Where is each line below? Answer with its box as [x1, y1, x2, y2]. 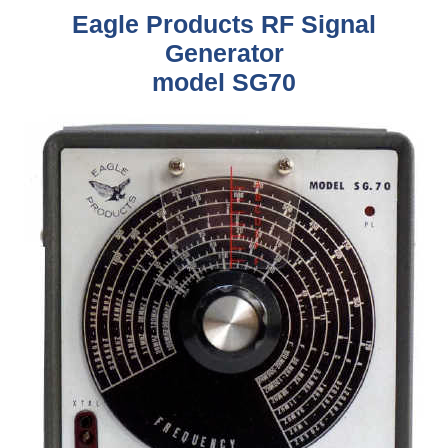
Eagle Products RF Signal [72, 10, 376, 38]
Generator [164, 39, 284, 67]
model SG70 [152, 68, 296, 96]
